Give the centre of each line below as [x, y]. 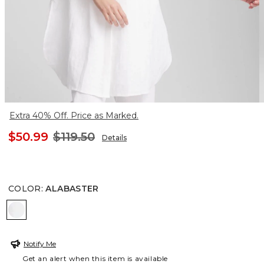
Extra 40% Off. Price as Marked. [74, 115]
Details [114, 137]
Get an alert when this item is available [95, 258]
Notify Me [40, 243]
